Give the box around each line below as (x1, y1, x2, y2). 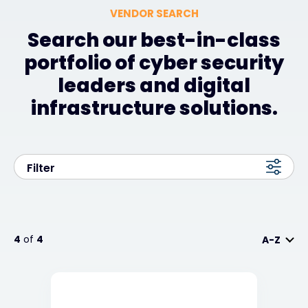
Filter (27, 160, 55, 176)
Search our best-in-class (27, 27, 280, 54)
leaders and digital (58, 72, 250, 99)
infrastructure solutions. (30, 95, 278, 122)
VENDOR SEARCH (109, 6, 199, 21)
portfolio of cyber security (24, 49, 284, 76)
